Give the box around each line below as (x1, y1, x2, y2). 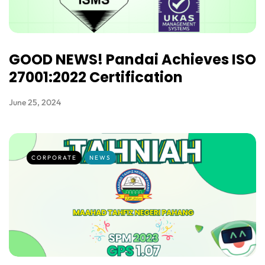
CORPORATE (31, 154, 77, 162)
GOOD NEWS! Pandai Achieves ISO (9, 50, 256, 70)
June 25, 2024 (9, 97, 61, 108)
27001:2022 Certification (9, 67, 183, 88)
